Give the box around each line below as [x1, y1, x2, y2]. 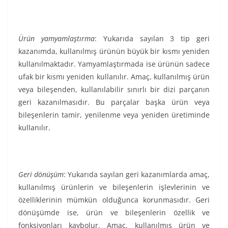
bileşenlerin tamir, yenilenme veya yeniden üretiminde [18, 110, 210, 120]
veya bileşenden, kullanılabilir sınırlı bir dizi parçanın [18, 84, 210, 95]
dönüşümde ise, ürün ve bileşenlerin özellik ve [18, 208, 210, 218]
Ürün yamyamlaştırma [18, 34, 95, 44]
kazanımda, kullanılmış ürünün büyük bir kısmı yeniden [18, 46, 210, 56]
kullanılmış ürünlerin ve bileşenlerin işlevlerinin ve [18, 182, 210, 192]
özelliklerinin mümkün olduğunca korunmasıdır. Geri [18, 195, 210, 205]
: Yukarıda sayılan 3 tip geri [94, 34, 210, 44]
